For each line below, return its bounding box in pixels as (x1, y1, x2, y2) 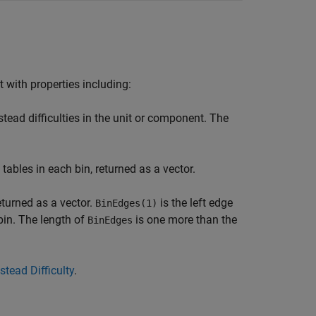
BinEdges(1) (95, 197, 157, 209)
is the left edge (157, 196, 233, 209)
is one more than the (133, 213, 237, 226)
